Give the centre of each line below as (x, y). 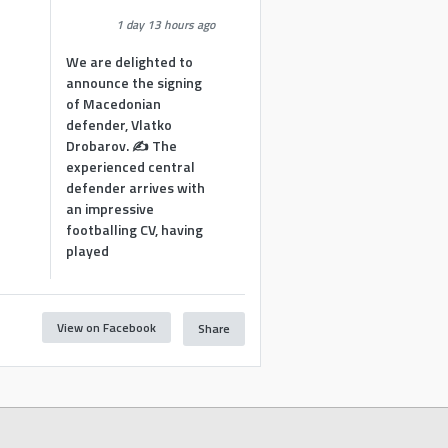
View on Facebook (106, 327)
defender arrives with (136, 187)
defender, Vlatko (119, 124)
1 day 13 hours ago (166, 24)
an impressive (110, 208)
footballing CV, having (135, 229)
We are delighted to (130, 61)
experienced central (131, 166)
